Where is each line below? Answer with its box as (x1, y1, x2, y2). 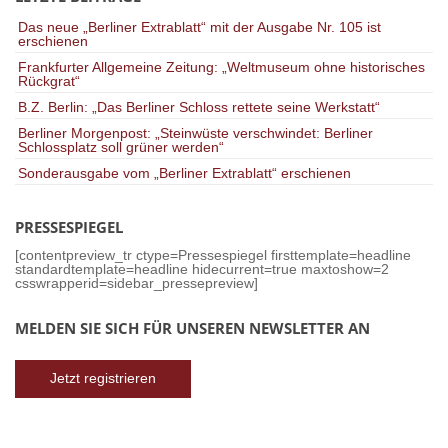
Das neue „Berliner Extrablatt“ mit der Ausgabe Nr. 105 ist (18, 20, 381, 35)
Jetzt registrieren (50, 371, 156, 386)
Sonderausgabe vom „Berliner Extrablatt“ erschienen (18, 166, 351, 181)
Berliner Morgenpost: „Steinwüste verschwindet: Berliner (18, 126, 373, 141)
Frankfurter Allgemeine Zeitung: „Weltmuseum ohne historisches (18, 60, 425, 75)
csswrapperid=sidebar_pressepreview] (15, 276, 258, 291)
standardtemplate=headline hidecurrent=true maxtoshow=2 (15, 262, 389, 277)
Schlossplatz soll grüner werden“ (18, 140, 224, 155)
